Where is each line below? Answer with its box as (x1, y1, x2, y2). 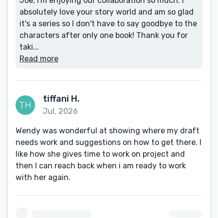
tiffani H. (43, 93, 80, 104)
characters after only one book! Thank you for (19, 31, 188, 40)
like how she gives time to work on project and (16, 149, 185, 159)
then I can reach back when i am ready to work (16, 161, 186, 170)
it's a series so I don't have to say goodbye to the (19, 19, 197, 28)
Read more (19, 54, 58, 63)
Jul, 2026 (43, 107, 78, 116)
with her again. (16, 173, 71, 182)
